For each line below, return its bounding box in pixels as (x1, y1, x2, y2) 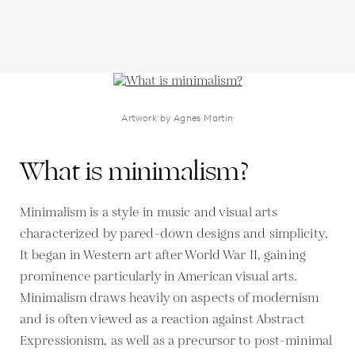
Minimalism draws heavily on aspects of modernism (20, 288, 319, 307)
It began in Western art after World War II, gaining (20, 246, 306, 265)
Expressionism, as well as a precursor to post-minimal (20, 331, 333, 350)
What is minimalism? (20, 151, 250, 191)
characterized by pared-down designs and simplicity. (20, 224, 328, 243)
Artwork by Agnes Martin (121, 111, 234, 124)
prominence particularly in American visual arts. (20, 267, 298, 286)
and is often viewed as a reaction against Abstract (20, 310, 305, 329)
